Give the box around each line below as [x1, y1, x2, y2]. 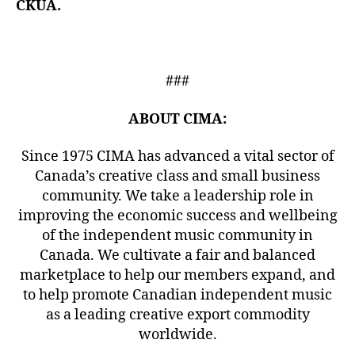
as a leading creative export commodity [45, 306, 310, 324]
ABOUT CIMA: [128, 109, 227, 128]
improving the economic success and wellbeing [17, 207, 338, 225]
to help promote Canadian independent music [23, 286, 332, 304]
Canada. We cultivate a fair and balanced [40, 246, 315, 265]
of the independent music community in [42, 227, 313, 245]
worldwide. [138, 326, 217, 344]
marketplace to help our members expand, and [20, 266, 335, 284]
